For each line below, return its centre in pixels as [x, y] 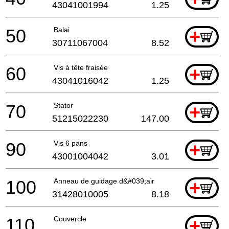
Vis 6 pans [71, 143]
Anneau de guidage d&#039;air [104, 181]
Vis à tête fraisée [81, 67]
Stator [63, 105]
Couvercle [70, 219]
